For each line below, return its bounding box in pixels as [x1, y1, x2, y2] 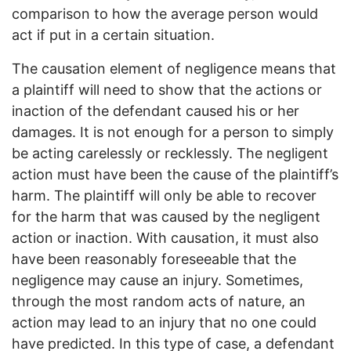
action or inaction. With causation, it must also [12, 230, 319, 247]
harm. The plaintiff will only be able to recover [12, 187, 317, 204]
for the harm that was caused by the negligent [12, 208, 320, 226]
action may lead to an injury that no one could [12, 314, 317, 331]
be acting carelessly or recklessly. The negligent [12, 145, 328, 162]
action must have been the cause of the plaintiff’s [12, 166, 338, 183]
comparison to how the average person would [12, 5, 318, 23]
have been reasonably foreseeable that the [12, 251, 296, 268]
